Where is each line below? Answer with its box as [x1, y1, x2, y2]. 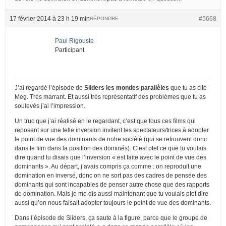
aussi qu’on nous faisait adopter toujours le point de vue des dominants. [15, 199, 211, 206]
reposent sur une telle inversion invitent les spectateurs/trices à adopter [15, 126, 209, 134]
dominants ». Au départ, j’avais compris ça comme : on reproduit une [15, 162, 201, 170]
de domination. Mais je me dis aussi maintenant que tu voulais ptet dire [15, 190, 208, 197]
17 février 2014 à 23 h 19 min [10, 15, 90, 22]
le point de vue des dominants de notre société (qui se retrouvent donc [15, 135, 207, 143]
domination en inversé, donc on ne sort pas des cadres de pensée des [15, 172, 207, 179]
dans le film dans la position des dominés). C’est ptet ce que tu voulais [15, 144, 206, 152]
